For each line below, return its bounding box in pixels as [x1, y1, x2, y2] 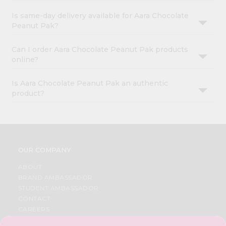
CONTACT [18, 195, 51, 203]
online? [12, 55, 39, 65]
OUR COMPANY [18, 146, 71, 154]
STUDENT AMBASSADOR [18, 184, 99, 192]
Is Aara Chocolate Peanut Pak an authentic [12, 79, 168, 88]
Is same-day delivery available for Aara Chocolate [12, 11, 189, 21]
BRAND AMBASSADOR [18, 174, 93, 182]
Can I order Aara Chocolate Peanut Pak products [12, 45, 189, 54]
